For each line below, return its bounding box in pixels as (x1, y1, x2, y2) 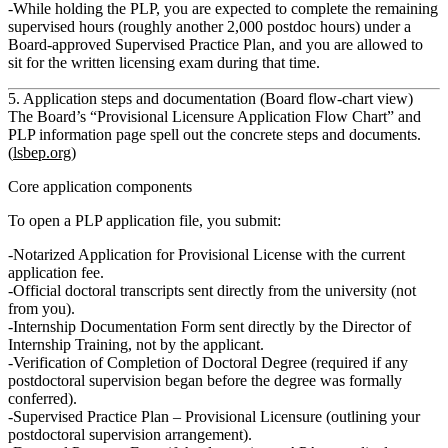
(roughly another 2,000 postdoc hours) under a (114, 18, 411, 36)
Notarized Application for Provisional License (13, 246, 302, 264)
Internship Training (8, 336, 128, 354)
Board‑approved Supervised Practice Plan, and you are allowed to (8, 36, 423, 54)
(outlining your (322, 408, 420, 426)
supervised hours (8, 18, 114, 36)
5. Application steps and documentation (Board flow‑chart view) (8, 90, 413, 108)
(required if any (307, 354, 408, 372)
